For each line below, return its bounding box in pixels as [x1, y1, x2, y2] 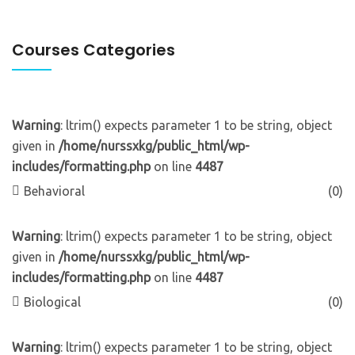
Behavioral [24, 183, 85, 198]
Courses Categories [12, 38, 175, 61]
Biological [24, 294, 81, 309]
